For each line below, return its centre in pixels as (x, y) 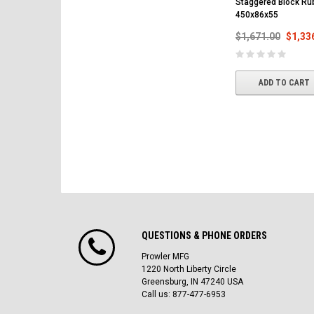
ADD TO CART (284, 82)
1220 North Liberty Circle (189, 269)
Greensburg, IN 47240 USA (192, 281)
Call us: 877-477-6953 (184, 294)
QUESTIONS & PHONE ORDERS (204, 235)
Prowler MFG (165, 256)
